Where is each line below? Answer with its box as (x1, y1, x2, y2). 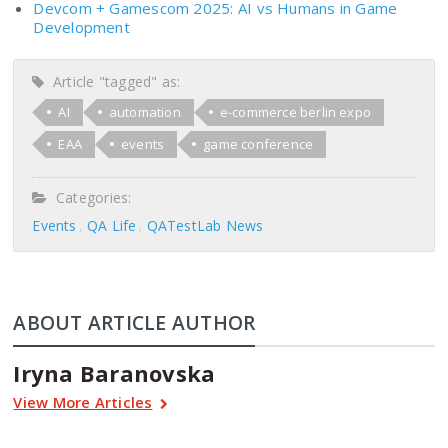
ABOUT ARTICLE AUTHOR (13, 309, 256, 337)
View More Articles (13, 392, 153, 413)
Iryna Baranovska (13, 358, 216, 389)
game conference (203, 135, 314, 154)
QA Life (86, 216, 137, 236)
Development (33, 17, 130, 38)
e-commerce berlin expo (219, 103, 372, 122)
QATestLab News (146, 216, 264, 236)
